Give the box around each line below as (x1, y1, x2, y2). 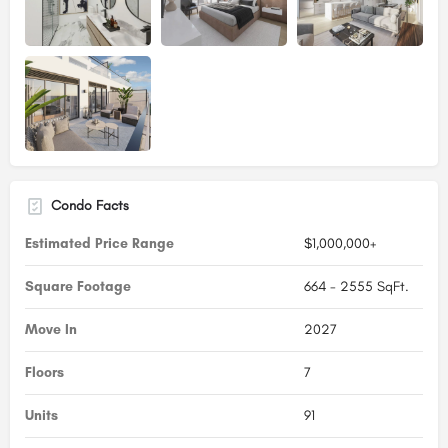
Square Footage (25, 277, 131, 295)
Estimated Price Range (25, 234, 174, 252)
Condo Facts (51, 196, 129, 214)
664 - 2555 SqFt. (303, 277, 409, 295)
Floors (25, 363, 64, 381)
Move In (25, 320, 77, 338)
